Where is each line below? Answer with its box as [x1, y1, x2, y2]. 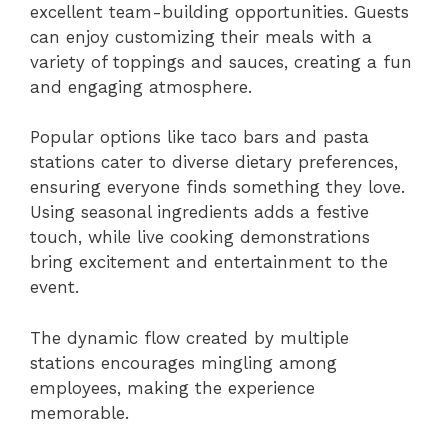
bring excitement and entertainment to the [30, 252, 388, 273]
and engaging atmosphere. [30, 76, 252, 97]
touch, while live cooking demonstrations [30, 227, 370, 248]
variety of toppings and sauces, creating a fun [30, 51, 412, 72]
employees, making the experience [30, 377, 315, 398]
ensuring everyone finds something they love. [30, 177, 405, 198]
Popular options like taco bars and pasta [30, 127, 369, 148]
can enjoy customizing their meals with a [30, 26, 372, 47]
